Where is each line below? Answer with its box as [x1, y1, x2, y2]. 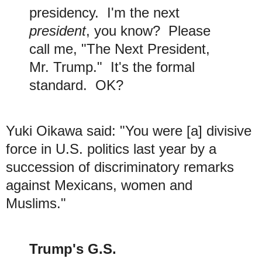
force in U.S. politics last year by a [6, 141, 216, 157]
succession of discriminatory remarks [6, 159, 234, 175]
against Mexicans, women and [6, 177, 192, 194]
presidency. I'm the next [29, 5, 180, 21]
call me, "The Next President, [29, 41, 210, 57]
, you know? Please [86, 23, 211, 39]
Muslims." [6, 195, 66, 212]
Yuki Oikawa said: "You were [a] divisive [6, 123, 251, 139]
